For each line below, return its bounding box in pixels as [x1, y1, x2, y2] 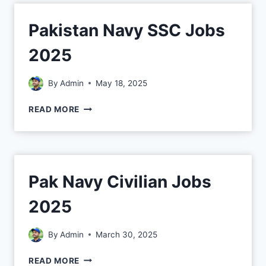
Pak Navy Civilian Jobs [28, 171, 211, 192]
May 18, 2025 [96, 78, 148, 88]
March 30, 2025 [96, 229, 158, 239]
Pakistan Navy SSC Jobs [28, 20, 225, 41]
